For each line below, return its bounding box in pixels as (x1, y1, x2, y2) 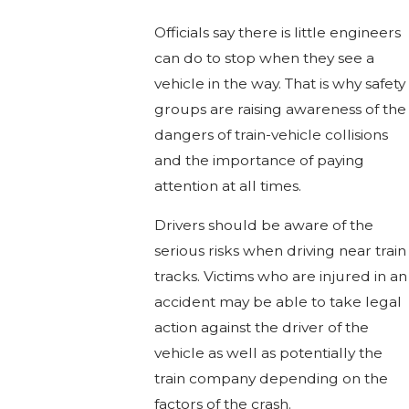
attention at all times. (153, 176, 301, 194)
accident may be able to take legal (153, 293, 402, 311)
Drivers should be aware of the (153, 216, 373, 235)
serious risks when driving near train (153, 242, 406, 260)
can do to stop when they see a (153, 48, 374, 67)
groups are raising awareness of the (153, 100, 406, 118)
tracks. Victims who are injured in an (153, 267, 407, 286)
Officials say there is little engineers (153, 23, 401, 41)
